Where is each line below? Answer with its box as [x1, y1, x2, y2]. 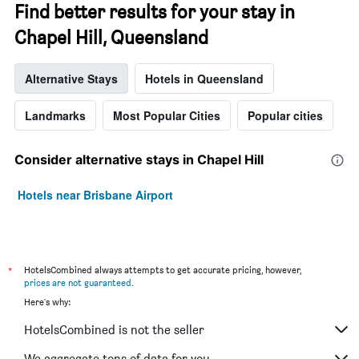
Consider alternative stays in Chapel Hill [14, 151, 264, 168]
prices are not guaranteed [24, 276, 131, 289]
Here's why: [24, 296, 71, 309]
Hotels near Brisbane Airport [18, 187, 173, 204]
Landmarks [25, 107, 86, 124]
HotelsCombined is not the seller [24, 321, 204, 337]
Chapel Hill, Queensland [14, 26, 208, 50]
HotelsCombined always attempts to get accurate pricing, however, [24, 264, 301, 276]
